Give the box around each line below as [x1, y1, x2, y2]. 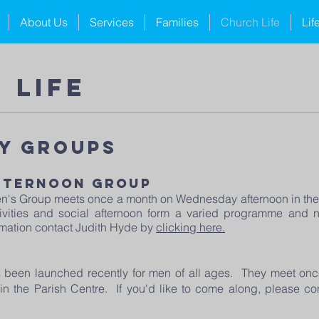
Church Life [221, 15, 280, 29]
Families [156, 15, 199, 29]
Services [90, 15, 134, 29]
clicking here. [156, 220, 225, 234]
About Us [20, 15, 68, 29]
